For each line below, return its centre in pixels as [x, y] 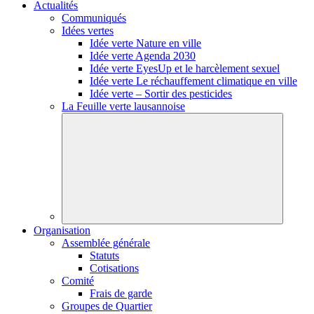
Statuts [104, 255]
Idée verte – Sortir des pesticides [161, 93]
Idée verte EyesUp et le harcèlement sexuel [185, 68]
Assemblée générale [106, 243]
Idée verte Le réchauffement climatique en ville [193, 81]
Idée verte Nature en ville [145, 43]
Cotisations [114, 268]
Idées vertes [88, 30]
